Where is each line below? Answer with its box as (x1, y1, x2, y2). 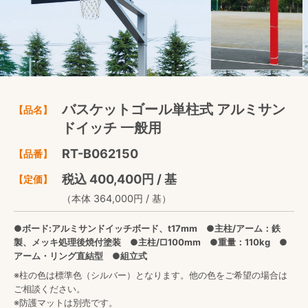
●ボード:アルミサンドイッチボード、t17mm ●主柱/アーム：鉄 (14, 223, 280, 234)
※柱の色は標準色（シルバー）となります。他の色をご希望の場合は (14, 269, 287, 280)
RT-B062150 (62, 146, 138, 161)
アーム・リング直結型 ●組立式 (14, 250, 147, 261)
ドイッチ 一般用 (62, 120, 162, 136)
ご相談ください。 (14, 283, 85, 294)
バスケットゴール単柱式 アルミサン (62, 101, 285, 118)
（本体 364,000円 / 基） (62, 192, 171, 204)
